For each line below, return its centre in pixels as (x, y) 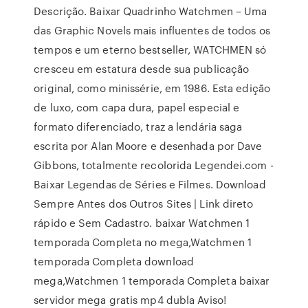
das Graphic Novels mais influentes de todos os (152, 30)
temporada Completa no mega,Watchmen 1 (143, 242)
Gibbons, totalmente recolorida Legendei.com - (154, 165)
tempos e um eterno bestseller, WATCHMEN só (150, 49)
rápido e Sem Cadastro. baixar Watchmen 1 (142, 223)
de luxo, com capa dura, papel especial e (137, 107)
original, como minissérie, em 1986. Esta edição (152, 88)
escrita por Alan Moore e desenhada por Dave (148, 146)
